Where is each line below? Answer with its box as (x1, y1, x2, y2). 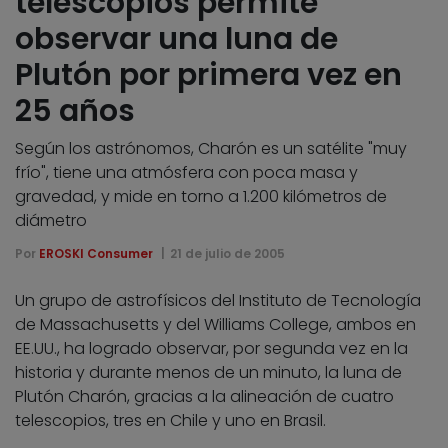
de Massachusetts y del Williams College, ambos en (15, 312, 416, 336)
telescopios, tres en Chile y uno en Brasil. (15, 408, 326, 432)
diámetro (15, 208, 87, 232)
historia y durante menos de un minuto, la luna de (15, 360, 402, 384)
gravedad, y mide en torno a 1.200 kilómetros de (15, 184, 387, 208)
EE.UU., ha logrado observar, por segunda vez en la (15, 336, 408, 360)
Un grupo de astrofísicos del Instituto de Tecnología (15, 288, 421, 312)
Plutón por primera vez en (15, 53, 402, 96)
